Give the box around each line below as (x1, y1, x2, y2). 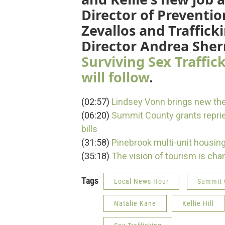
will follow (81, 68, 149, 86)
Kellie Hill (182, 199, 214, 207)
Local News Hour (114, 177, 169, 185)
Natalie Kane (114, 199, 156, 207)
